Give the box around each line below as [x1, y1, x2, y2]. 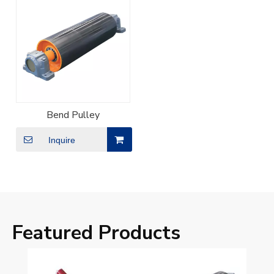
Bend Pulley [46, 108, 100, 122]
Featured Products [12, 220, 180, 246]
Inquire [48, 135, 75, 146]
